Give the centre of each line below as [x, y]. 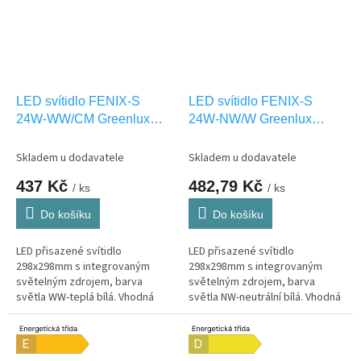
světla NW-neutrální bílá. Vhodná [265, 297]
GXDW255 [220, 136]
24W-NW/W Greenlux [250, 118]
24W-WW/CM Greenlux [83, 118]
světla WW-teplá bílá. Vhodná [85, 297]
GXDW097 [47, 136]
